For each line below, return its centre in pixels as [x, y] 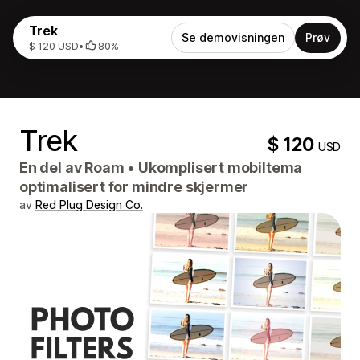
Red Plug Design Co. [89, 205]
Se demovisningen [233, 37]
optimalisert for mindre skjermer [134, 187]
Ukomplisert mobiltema [219, 168]
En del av [52, 168]
